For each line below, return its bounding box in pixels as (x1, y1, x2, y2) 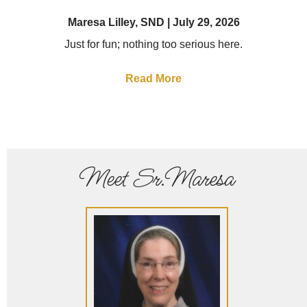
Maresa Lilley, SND (67, 16, 167, 29)
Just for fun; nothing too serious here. (64, 38, 243, 51)
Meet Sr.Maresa (79, 161, 234, 198)
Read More (125, 73, 182, 85)
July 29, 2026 (169, 16, 240, 29)
